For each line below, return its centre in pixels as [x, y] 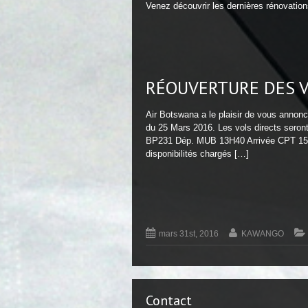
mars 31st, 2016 [189, 234]
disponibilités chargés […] [197, 154]
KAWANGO [262, 234]
